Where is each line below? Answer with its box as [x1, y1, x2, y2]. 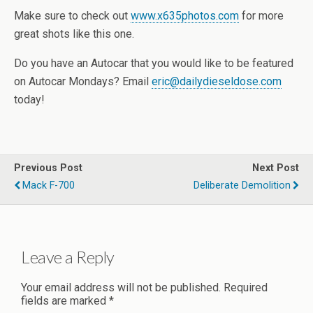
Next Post [252, 162, 299, 175]
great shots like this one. [14, 27, 134, 41]
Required [224, 280, 268, 294]
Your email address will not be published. [21, 280, 221, 294]
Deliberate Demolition [194, 180, 291, 192]
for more [239, 9, 284, 23]
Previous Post [14, 162, 82, 175]
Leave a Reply [21, 246, 115, 267]
